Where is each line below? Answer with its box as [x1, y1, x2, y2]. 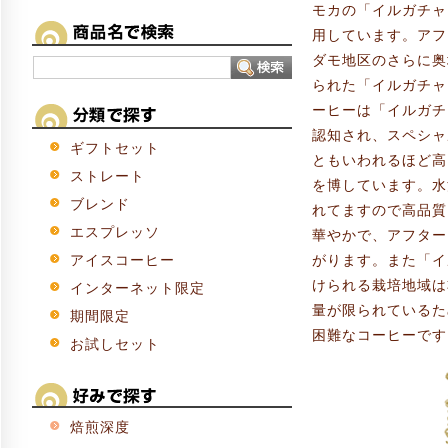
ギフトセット [69, 140, 160, 157]
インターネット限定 [69, 280, 205, 297]
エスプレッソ [69, 224, 160, 241]
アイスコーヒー [69, 252, 175, 269]
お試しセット [69, 336, 160, 353]
